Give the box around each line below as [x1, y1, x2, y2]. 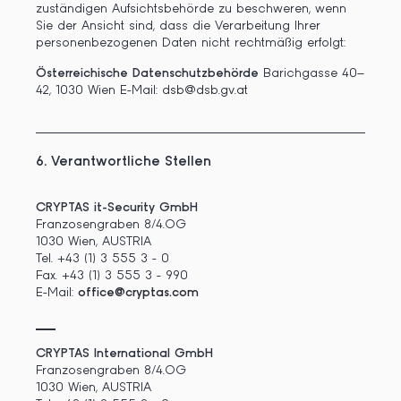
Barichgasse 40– [259, 66, 364, 81]
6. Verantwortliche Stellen [36, 153, 211, 169]
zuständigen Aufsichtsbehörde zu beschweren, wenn [36, 2, 346, 16]
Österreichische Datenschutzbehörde [36, 66, 259, 81]
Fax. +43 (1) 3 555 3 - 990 [36, 269, 188, 283]
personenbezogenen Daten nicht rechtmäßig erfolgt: [36, 36, 346, 50]
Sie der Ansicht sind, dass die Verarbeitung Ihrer [36, 19, 320, 33]
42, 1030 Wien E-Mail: [36, 83, 162, 98]
